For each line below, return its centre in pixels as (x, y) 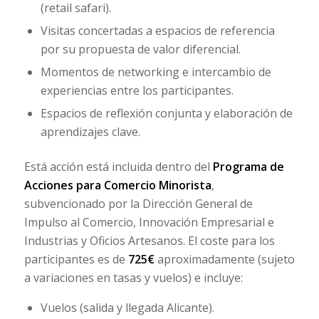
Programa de (248, 166)
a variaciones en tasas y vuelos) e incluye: (133, 277)
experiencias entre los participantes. (137, 90)
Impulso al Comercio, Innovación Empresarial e (149, 222)
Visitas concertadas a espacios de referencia (157, 30)
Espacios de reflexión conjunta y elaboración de (166, 113)
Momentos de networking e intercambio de (156, 72)
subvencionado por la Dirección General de (138, 203)
